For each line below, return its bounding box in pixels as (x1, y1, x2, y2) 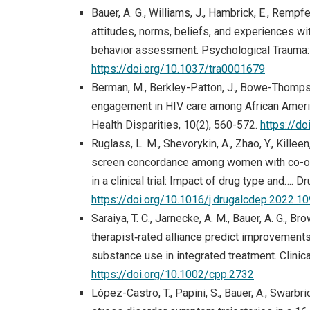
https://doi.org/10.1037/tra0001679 (91, 62, 265, 75)
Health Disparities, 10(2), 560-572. (91, 118, 260, 131)
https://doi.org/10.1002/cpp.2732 (91, 267, 254, 281)
